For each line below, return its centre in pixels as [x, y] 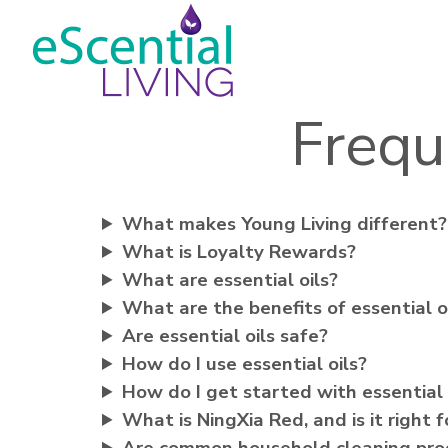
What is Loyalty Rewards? [238, 252]
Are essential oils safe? [224, 336]
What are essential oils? [229, 280]
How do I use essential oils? [244, 364]
